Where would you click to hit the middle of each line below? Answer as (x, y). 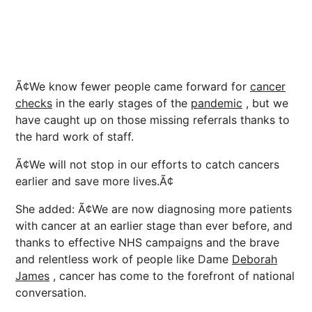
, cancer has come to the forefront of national (172, 276)
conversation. (51, 292)
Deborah (255, 259)
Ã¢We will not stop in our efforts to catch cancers (147, 164)
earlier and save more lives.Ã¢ (94, 181)
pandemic (217, 103)
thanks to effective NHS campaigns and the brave (147, 242)
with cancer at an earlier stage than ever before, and (154, 226)
